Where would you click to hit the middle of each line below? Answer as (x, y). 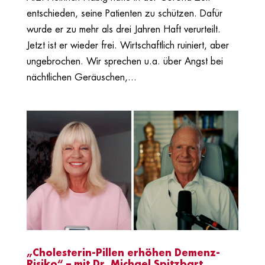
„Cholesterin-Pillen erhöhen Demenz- (123, 253)
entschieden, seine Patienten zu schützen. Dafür (124, 14)
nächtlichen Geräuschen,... (81, 78)
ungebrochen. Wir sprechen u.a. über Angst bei (125, 62)
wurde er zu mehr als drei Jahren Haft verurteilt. (123, 30)
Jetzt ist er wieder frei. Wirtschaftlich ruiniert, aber (127, 46)
